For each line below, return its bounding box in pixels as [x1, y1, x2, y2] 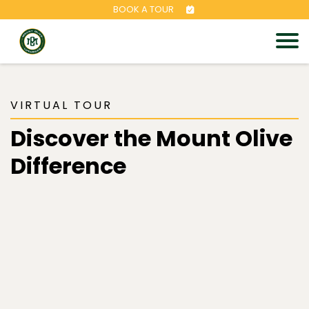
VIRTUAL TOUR [10, 97, 112, 113]
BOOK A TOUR [113, 3, 175, 16]
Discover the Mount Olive [10, 123, 292, 154]
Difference [10, 150, 126, 181]
